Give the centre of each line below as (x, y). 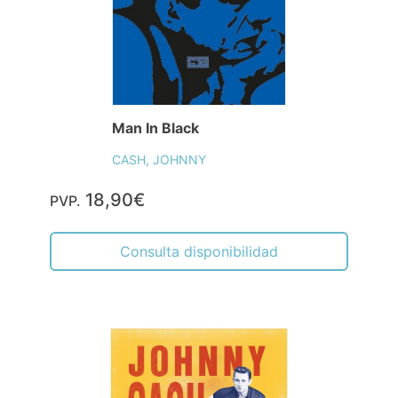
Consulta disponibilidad (199, 252)
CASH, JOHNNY (159, 160)
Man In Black (155, 128)
